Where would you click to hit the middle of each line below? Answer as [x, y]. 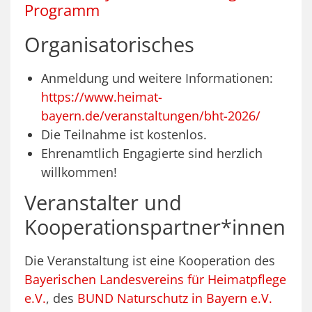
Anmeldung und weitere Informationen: [157, 78]
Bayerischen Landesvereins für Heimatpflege [155, 280]
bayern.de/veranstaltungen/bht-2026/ [151, 116]
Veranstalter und [103, 203]
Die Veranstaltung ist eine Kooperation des [150, 261]
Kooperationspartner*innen [155, 227]
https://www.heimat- [102, 97]
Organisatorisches [109, 45]
